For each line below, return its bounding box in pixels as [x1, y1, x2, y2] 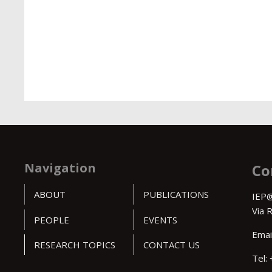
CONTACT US [143, 239, 200, 251]
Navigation [24, 160, 96, 177]
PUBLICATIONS [143, 188, 209, 201]
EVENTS [143, 213, 177, 226]
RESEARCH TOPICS [33, 239, 115, 251]
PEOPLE [33, 213, 69, 226]
